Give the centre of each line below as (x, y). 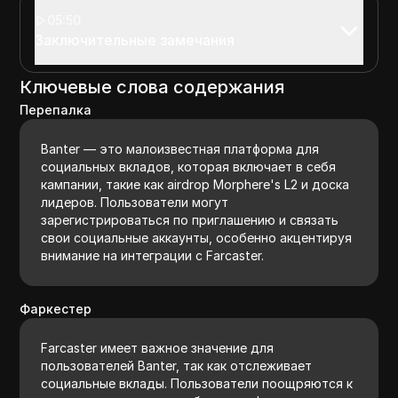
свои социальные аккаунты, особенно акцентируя (197, 237)
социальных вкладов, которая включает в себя (189, 166)
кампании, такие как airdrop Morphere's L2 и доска (195, 184)
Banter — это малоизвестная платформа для (180, 148)
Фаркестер (56, 308)
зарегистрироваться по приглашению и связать (190, 219)
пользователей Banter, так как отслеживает (177, 365)
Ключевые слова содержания (152, 87)
